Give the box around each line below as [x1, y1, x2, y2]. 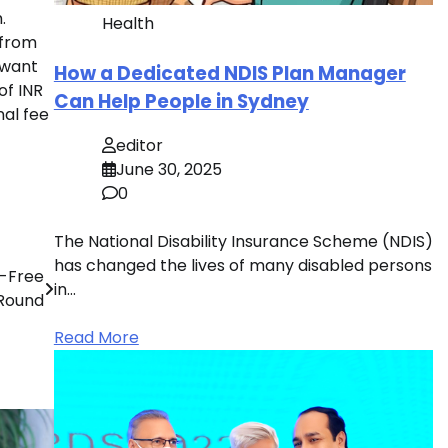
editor [115, 134, 163, 158]
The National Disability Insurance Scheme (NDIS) [53, 230, 433, 254]
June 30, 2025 [115, 158, 222, 182]
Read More [53, 326, 139, 350]
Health [101, 11, 154, 35]
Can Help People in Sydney [53, 87, 309, 115]
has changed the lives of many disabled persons [53, 254, 432, 278]
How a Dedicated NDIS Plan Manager [53, 59, 406, 87]
